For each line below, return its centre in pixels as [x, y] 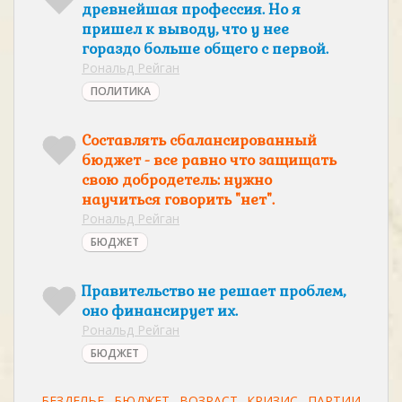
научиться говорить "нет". [178, 200]
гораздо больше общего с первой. [205, 49]
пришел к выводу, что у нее [185, 29]
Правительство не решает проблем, [214, 291]
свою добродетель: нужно [177, 180]
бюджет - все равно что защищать [209, 160]
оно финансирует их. [160, 311]
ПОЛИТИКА [121, 91]
